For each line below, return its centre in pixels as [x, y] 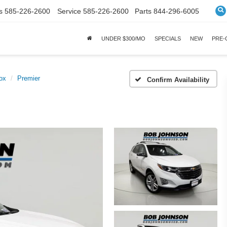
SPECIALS [168, 39]
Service [69, 11]
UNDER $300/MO [123, 39]
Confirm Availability [178, 80]
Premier [29, 78]
